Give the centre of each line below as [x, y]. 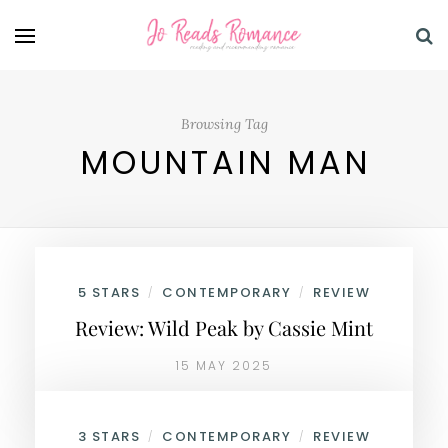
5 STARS [109, 292]
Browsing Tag [224, 124]
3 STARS [109, 436]
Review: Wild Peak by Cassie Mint [224, 327]
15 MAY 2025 [224, 365]
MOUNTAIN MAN [226, 162]
